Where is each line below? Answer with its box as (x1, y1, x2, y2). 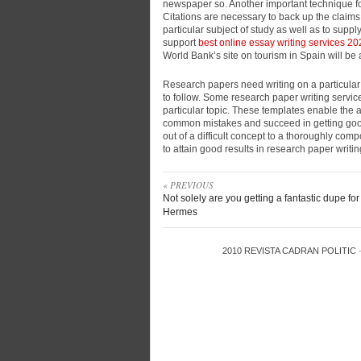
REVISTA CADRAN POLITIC (244, 246, 356, 255)
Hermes (163, 206, 197, 218)
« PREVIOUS (163, 179, 214, 191)
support (163, 37, 198, 48)
